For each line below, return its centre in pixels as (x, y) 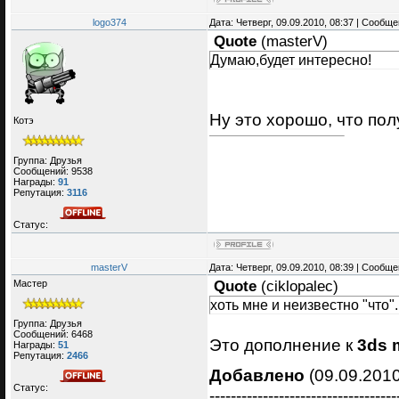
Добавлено (257, 375)
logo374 (109, 23)
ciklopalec (300, 287)
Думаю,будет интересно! (291, 60)
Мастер (30, 284)
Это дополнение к (281, 345)
